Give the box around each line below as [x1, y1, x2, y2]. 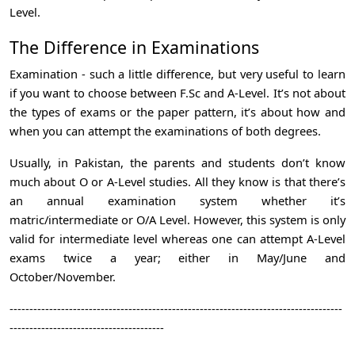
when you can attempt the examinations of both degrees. [10, 122, 324, 139]
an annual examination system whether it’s [10, 192, 345, 208]
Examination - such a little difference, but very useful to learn [10, 65, 345, 82]
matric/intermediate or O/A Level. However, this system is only [10, 211, 345, 227]
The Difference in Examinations [10, 35, 259, 59]
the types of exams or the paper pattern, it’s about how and [10, 103, 345, 120]
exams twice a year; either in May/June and [10, 249, 345, 265]
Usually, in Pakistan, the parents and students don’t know [10, 154, 345, 170]
